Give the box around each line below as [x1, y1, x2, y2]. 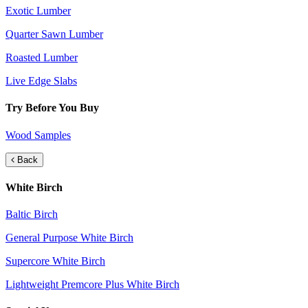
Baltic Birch [5, 208, 58, 221]
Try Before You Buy [5, 102, 99, 114]
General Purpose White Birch [5, 232, 133, 244]
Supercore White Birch [5, 255, 105, 267]
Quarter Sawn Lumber [5, 28, 103, 41]
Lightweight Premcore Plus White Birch [5, 278, 179, 291]
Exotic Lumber [5, 5, 71, 17]
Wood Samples [5, 129, 71, 141]
